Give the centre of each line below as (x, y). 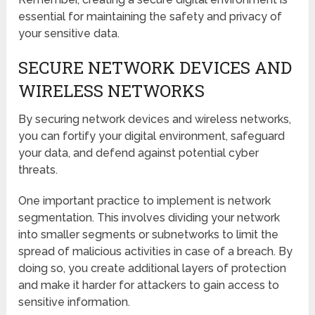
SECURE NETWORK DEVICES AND (155, 67)
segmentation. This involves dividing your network (149, 217)
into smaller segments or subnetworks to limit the (149, 234)
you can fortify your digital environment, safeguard (152, 136)
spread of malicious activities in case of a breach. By (156, 251)
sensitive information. (75, 302)
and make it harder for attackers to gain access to (149, 285)
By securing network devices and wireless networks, (155, 119)
